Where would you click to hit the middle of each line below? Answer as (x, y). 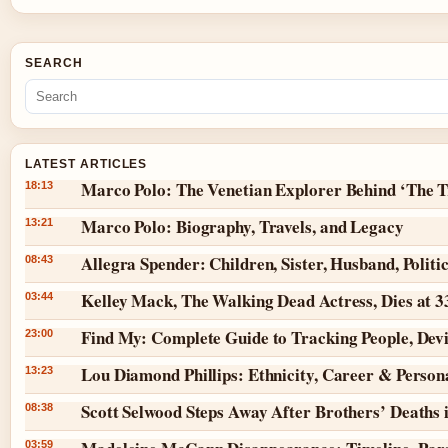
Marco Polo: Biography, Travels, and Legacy (242, 226)
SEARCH (54, 62)
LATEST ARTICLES (86, 163)
